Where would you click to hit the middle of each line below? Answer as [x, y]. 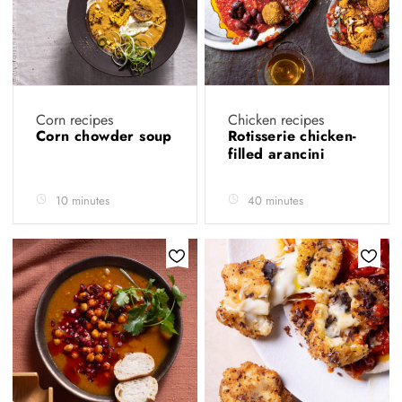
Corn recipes [74, 120]
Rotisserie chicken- [293, 136]
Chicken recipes [276, 120]
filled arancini [279, 154]
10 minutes [83, 201]
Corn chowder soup [104, 136]
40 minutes [275, 201]
